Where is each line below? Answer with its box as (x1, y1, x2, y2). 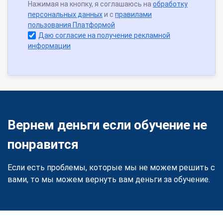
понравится (7, 137, 79, 152)
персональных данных (28, 10, 103, 19)
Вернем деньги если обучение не (7, 117, 207, 133)
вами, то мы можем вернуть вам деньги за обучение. (7, 175, 210, 185)
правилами (115, 10, 152, 19)
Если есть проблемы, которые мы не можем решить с (7, 163, 215, 173)
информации (28, 42, 71, 50)
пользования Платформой (28, 21, 115, 29)
